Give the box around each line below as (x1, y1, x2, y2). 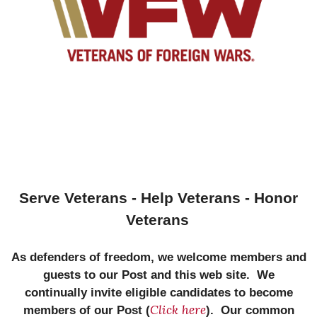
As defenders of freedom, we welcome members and (11, 250, 306, 264)
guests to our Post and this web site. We (42, 267, 275, 282)
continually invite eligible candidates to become (24, 285, 293, 299)
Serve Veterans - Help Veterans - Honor (19, 189, 298, 206)
